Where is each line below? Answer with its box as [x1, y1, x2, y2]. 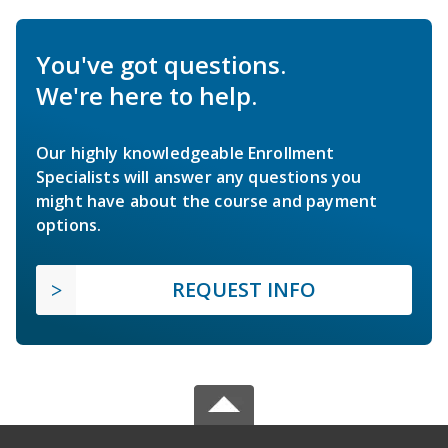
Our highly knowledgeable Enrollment [36, 141, 335, 164]
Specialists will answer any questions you [36, 165, 362, 188]
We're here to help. [36, 78, 257, 112]
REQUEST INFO [172, 275, 316, 303]
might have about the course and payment [36, 189, 378, 212]
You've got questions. [36, 47, 286, 81]
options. [36, 213, 102, 236]
